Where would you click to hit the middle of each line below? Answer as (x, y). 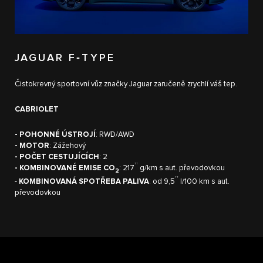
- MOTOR (32, 146)
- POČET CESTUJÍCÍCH (57, 157)
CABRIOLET (37, 109)
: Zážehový (68, 146)
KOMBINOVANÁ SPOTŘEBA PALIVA (84, 182)
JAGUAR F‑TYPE (65, 58)
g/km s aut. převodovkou (181, 168)
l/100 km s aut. (204, 182)
